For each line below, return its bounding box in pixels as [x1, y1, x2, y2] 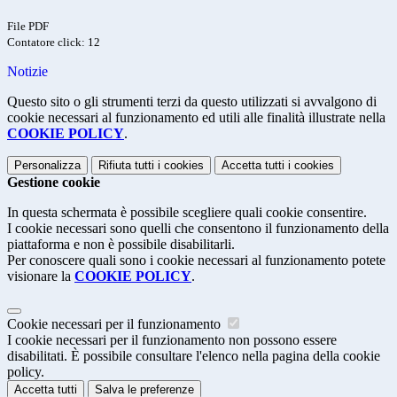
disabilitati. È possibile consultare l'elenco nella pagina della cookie [7, 348, 380, 364]
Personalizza [14, 159, 81, 173]
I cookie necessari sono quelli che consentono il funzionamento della [7, 221, 389, 237]
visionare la [7, 269, 74, 284]
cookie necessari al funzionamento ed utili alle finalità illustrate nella [7, 110, 385, 126]
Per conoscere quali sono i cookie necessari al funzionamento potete [7, 253, 385, 269]
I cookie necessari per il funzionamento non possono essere [7, 332, 337, 348]
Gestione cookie [7, 175, 100, 191]
